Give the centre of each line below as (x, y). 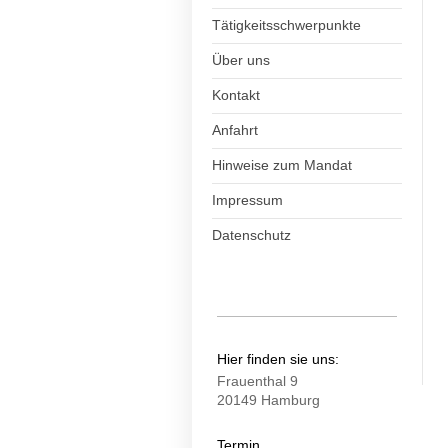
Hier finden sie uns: (278, 358)
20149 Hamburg (268, 400)
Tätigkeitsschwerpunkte (286, 25)
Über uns (241, 60)
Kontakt (236, 95)
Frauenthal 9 (257, 381)
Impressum (247, 200)
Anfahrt (235, 130)
